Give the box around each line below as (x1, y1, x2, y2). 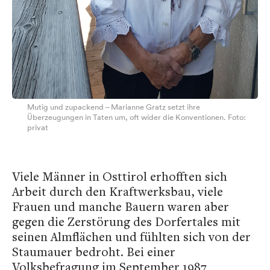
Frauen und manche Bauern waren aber (12, 198, 229, 215)
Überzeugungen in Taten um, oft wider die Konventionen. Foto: (27, 111, 246, 122)
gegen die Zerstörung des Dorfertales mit (12, 213, 240, 230)
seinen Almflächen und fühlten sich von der (12, 228, 251, 245)
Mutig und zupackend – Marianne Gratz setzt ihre (27, 101, 200, 112)
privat (27, 122, 48, 133)
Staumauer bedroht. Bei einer (12, 243, 175, 260)
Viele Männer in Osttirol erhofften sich (12, 168, 227, 184)
